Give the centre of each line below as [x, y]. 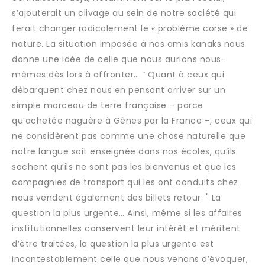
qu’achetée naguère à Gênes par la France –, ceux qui [132, 121]
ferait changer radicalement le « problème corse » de [130, 28]
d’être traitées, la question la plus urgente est [113, 244]
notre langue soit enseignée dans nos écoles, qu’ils [124, 151]
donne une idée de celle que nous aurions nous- [119, 59]
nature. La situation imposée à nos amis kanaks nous [129, 44]
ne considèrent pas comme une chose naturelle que [129, 136]
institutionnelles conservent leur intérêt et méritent [126, 228]
